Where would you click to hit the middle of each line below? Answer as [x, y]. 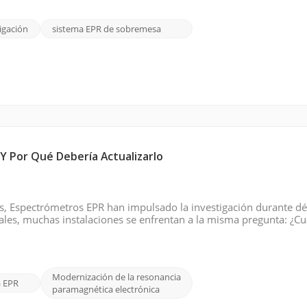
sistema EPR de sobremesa [106, 28]
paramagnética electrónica [106, 289]
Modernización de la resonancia [116, 277]
